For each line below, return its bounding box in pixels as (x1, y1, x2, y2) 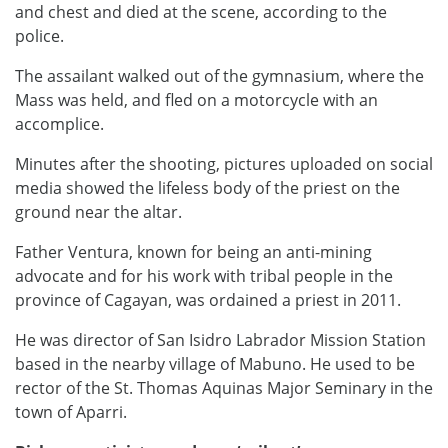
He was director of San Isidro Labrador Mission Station (15, 329, 426, 352)
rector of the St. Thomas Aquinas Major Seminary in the (15, 377, 433, 400)
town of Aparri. (15, 401, 127, 424)
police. (15, 25, 64, 48)
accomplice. (15, 113, 104, 136)
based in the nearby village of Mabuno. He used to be (15, 353, 415, 376)
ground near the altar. (15, 201, 182, 224)
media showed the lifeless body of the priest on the (15, 177, 400, 200)
